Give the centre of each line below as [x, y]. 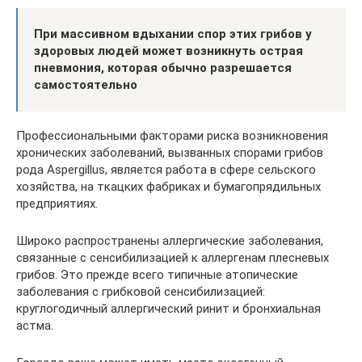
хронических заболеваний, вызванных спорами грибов [170, 152]
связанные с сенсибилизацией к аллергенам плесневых [173, 257]
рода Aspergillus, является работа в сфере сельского [166, 169]
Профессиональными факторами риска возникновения [172, 135]
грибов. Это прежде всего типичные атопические [157, 274]
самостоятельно [86, 84]
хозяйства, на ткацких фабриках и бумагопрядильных [168, 186]
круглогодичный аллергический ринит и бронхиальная [168, 308]
